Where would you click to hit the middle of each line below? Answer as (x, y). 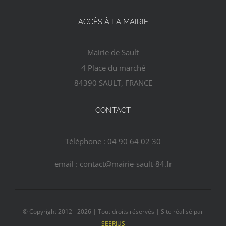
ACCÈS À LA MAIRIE (113, 21)
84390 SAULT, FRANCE (113, 82)
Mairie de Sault (113, 52)
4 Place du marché (113, 67)
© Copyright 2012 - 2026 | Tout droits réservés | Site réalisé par (113, 211)
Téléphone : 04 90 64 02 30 (113, 141)
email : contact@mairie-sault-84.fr (113, 164)
